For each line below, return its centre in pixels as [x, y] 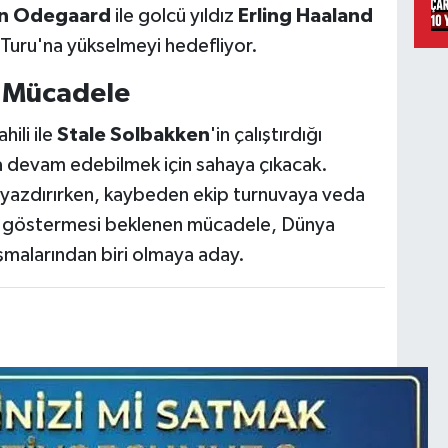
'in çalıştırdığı [265, 134]
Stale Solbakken [133, 134]
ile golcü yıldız [174, 16]
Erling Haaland [305, 16]
